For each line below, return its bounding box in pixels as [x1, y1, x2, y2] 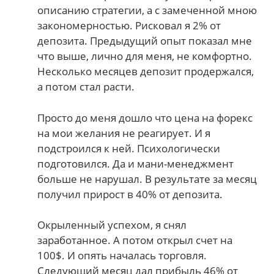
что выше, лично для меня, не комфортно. [37, 49, 253, 64]
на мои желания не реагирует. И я [37, 125, 211, 140]
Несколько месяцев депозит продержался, [37, 64, 254, 79]
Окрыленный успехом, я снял [37, 218, 187, 232]
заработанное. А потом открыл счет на [37, 233, 233, 248]
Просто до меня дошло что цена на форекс [37, 110, 253, 125]
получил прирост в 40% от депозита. [37, 187, 223, 201]
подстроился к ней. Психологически [37, 141, 221, 155]
